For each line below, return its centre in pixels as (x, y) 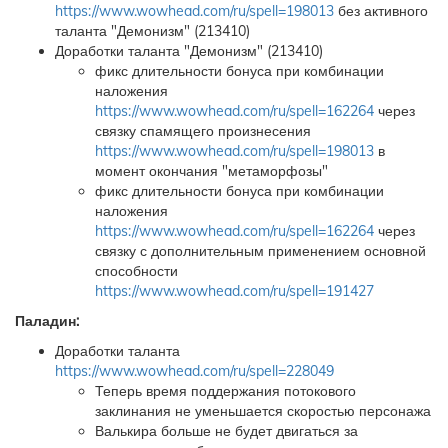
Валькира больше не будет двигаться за (226, 431)
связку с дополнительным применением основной (260, 251)
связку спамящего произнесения (203, 131)
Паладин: (47, 321)
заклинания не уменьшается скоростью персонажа (263, 411)
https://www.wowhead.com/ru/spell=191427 (234, 291)
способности (136, 271)
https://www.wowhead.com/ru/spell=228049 (194, 371)
